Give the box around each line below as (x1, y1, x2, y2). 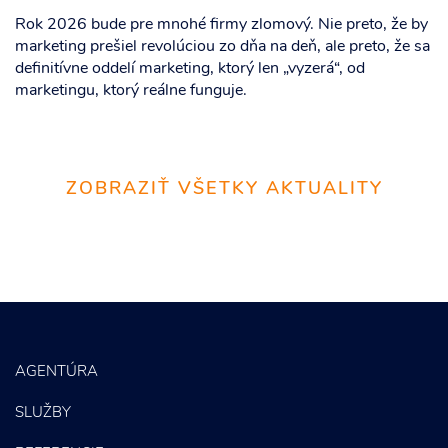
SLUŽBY (15, 406, 71, 421)
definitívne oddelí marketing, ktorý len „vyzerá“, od (15, 61, 365, 78)
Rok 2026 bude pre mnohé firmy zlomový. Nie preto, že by (15, 17, 428, 34)
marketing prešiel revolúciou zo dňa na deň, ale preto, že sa (15, 39, 430, 56)
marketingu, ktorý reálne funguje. (15, 83, 247, 100)
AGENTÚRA (15, 365, 98, 380)
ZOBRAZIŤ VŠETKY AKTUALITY (65, 180, 383, 199)
